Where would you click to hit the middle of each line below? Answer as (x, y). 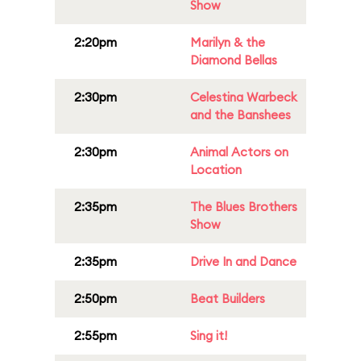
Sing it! (209, 336)
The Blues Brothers (244, 207)
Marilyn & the (228, 42)
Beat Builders (228, 299)
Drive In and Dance (243, 261)
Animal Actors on (239, 152)
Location (216, 170)
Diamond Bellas (234, 60)
